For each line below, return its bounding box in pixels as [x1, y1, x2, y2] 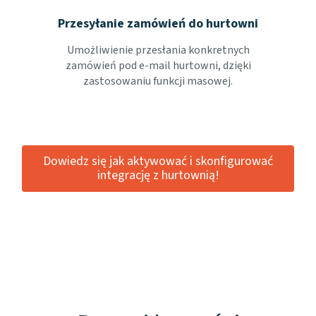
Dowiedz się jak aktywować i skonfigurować [43, 152, 273, 170]
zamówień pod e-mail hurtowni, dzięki [65, 58, 251, 73]
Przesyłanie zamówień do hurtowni [58, 15, 258, 32]
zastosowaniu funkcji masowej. [83, 73, 233, 89]
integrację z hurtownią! [97, 166, 219, 184]
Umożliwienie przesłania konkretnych [66, 42, 250, 58]
